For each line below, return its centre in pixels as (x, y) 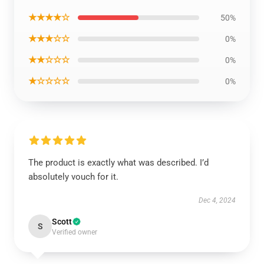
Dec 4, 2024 (217, 200)
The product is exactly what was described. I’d (118, 163)
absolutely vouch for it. (73, 177)
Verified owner (75, 232)
